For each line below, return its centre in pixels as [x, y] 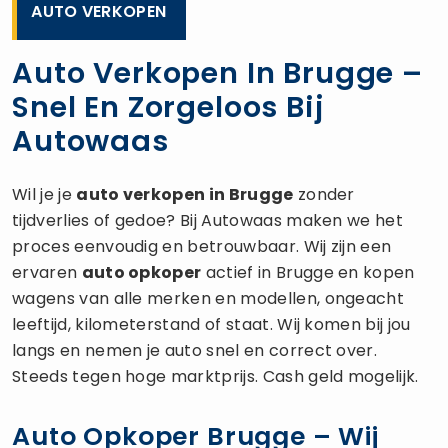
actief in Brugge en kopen [308, 272]
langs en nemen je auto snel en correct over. [195, 350]
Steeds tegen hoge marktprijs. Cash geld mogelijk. [215, 376]
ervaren [47, 272]
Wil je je [44, 194]
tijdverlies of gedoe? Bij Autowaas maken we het [208, 220]
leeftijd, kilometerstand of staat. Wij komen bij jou [211, 324]
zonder [324, 194]
